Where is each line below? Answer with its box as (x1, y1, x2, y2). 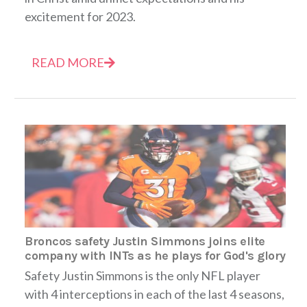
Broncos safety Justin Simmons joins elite (25, 233, 265, 249)
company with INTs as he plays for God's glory (25, 247, 286, 263)
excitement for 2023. (25, 8, 136, 24)
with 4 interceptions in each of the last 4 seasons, (25, 286, 284, 302)
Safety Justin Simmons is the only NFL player (25, 267, 260, 283)
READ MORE (32, 54, 104, 70)
